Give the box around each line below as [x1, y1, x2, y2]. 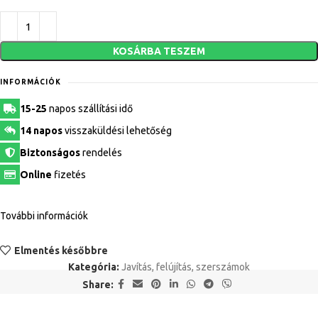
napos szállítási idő [47, 103, 133, 115]
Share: [82, 278, 114, 290]
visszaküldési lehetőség [62, 125, 172, 137]
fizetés [52, 169, 86, 181]
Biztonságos [20, 147, 80, 159]
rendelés [80, 147, 122, 159]
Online [20, 169, 52, 181]
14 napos [20, 125, 62, 137]
